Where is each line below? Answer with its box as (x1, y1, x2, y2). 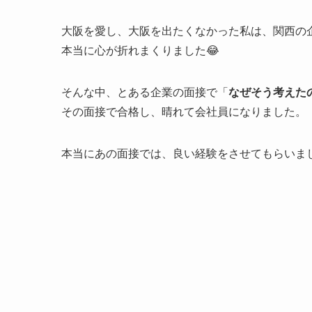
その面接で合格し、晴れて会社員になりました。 (61, 106, 306, 118)
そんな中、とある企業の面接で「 (61, 86, 228, 99)
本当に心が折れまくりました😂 (61, 45, 219, 57)
